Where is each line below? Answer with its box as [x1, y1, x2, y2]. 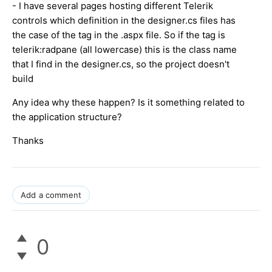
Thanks [12, 134, 44, 146]
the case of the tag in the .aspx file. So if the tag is [12, 29, 225, 41]
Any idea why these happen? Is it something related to [12, 96, 245, 108]
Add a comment [21, 189, 82, 200]
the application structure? [12, 110, 122, 123]
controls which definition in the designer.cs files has [12, 14, 236, 26]
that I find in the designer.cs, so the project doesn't [12, 58, 229, 70]
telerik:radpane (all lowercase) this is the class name [12, 43, 237, 55]
